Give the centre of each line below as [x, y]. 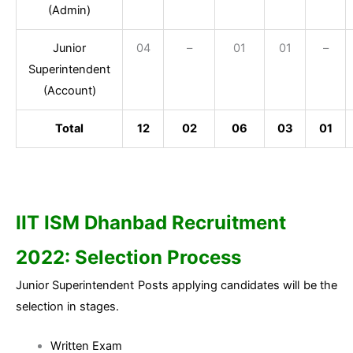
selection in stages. [67, 306]
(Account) [69, 91]
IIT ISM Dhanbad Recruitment [151, 222]
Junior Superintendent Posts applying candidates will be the [176, 285]
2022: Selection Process [128, 257]
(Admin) [69, 11]
